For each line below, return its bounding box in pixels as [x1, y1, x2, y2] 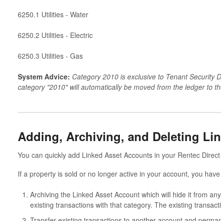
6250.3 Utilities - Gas [17, 50, 83, 61]
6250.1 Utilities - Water [17, 9, 88, 19]
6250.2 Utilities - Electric [17, 30, 93, 40]
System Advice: [17, 71, 72, 81]
